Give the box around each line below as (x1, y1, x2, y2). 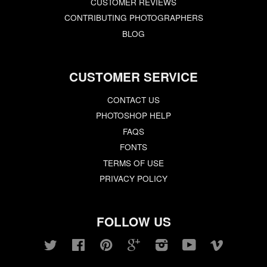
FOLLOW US (96, 213, 171, 231)
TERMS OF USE (103, 156, 164, 169)
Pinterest (112, 238, 146, 251)
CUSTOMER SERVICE (69, 67, 198, 85)
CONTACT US (107, 93, 160, 105)
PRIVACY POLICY (100, 172, 167, 184)
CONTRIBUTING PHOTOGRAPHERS (64, 11, 203, 24)
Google (140, 238, 168, 251)
